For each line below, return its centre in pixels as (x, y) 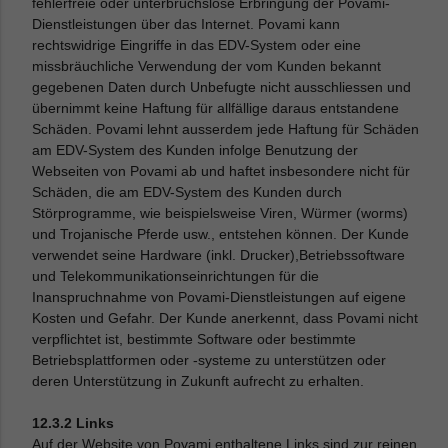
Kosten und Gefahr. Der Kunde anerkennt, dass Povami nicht (225, 318)
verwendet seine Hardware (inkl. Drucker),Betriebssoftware (219, 255)
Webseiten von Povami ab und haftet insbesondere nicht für (221, 171)
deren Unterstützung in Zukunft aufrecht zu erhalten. (198, 381)
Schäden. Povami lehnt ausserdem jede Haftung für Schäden (226, 129)
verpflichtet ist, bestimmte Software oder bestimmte (194, 339)
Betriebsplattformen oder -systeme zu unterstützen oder (209, 360)
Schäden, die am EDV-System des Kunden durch (187, 192)
